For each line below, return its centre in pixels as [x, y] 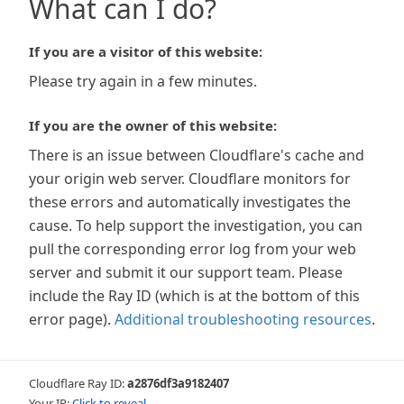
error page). [70, 319]
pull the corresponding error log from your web [193, 249]
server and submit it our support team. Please [186, 272]
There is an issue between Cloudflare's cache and [197, 155]
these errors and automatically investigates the [190, 202]
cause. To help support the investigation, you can [196, 225]
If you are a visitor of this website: [146, 51]
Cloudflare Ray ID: [78, 383]
